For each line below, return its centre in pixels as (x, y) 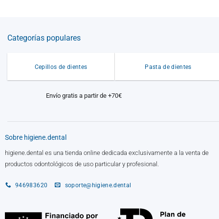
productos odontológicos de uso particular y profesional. (82, 164)
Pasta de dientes (168, 67)
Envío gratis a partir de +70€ (84, 95)
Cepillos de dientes (61, 67)
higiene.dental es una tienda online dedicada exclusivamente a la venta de (107, 153)
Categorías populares (44, 38)
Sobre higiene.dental (35, 138)
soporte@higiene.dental (98, 186)
